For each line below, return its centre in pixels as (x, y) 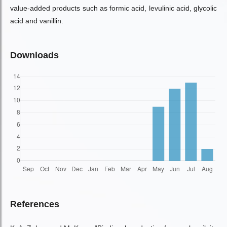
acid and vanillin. (37, 21)
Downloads (34, 55)
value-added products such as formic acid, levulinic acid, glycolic (113, 8)
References (35, 204)
